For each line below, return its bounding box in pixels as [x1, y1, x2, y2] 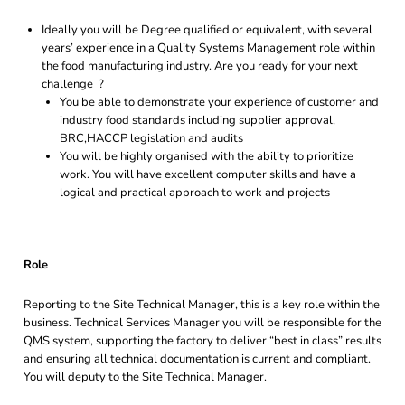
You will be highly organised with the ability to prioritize [60, 148, 353, 165]
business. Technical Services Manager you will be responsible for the [24, 315, 381, 331]
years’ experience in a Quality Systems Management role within [42, 40, 375, 56]
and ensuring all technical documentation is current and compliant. [24, 351, 371, 367]
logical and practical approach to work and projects [60, 184, 330, 201]
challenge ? [42, 76, 104, 92]
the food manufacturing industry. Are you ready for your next [42, 58, 358, 74]
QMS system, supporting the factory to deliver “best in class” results [24, 333, 381, 349]
